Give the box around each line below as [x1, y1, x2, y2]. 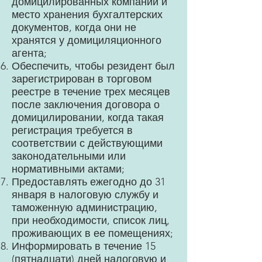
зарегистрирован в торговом [12, 73, 151, 85]
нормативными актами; [12, 163, 125, 175]
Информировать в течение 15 [12, 240, 156, 253]
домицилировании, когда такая [12, 111, 164, 124]
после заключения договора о [12, 98, 160, 111]
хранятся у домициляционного [12, 34, 161, 47]
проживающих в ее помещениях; [12, 227, 173, 240]
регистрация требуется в [12, 124, 133, 137]
